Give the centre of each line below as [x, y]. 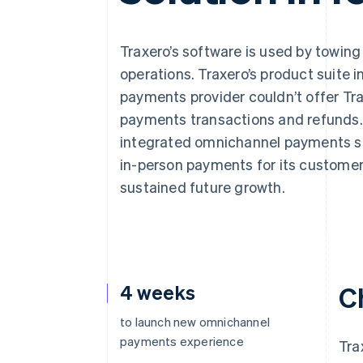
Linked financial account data [135, 44]
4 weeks [158, 292]
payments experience [182, 341]
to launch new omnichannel [195, 322]
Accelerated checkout [117, 14]
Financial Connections [121, 29]
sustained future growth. [203, 187]
